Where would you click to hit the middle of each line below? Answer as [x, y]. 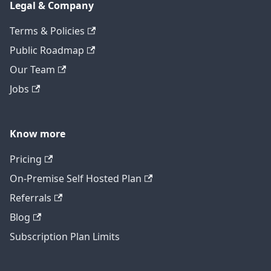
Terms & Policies [47, 31]
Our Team [32, 70]
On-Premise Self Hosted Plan [76, 179]
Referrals [31, 198]
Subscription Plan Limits [65, 237]
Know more [38, 134]
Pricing [26, 159]
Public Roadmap [47, 51]
